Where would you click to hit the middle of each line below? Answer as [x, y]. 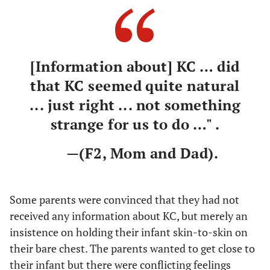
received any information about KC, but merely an [129, 215]
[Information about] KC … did [135, 66]
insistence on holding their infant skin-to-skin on [129, 232]
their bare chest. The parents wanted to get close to [132, 248]
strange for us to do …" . [135, 124]
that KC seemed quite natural [135, 85]
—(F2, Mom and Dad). [135, 153]
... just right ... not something [135, 105]
